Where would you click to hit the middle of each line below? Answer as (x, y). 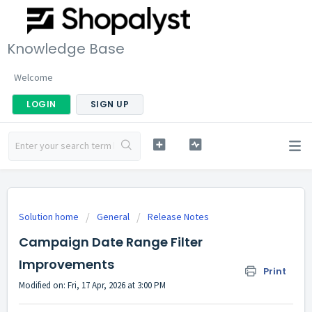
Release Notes (178, 217)
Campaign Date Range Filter (111, 242)
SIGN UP (109, 104)
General (113, 217)
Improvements (67, 264)
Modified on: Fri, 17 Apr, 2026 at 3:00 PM (92, 285)
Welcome (33, 77)
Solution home (50, 217)
